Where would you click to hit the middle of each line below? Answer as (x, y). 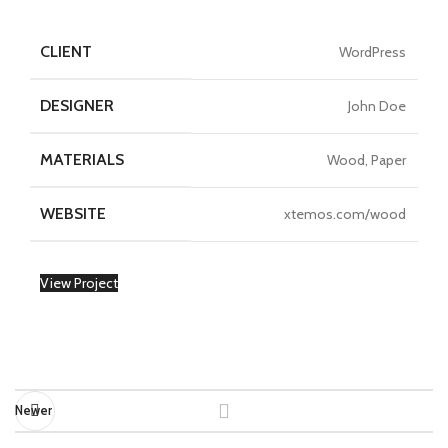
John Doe (377, 106)
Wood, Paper (366, 160)
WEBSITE (73, 214)
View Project (79, 283)
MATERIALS (82, 160)
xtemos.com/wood (345, 214)
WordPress (372, 52)
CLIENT (66, 52)
